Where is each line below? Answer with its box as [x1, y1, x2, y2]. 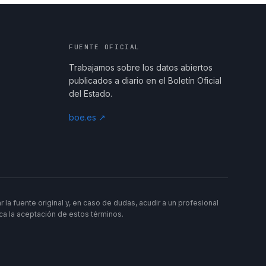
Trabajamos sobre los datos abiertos [68, 62, 213, 73]
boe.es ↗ [68, 112, 106, 123]
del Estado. [68, 88, 112, 99]
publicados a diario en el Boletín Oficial [68, 75, 221, 86]
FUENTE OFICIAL [68, 43, 140, 52]
